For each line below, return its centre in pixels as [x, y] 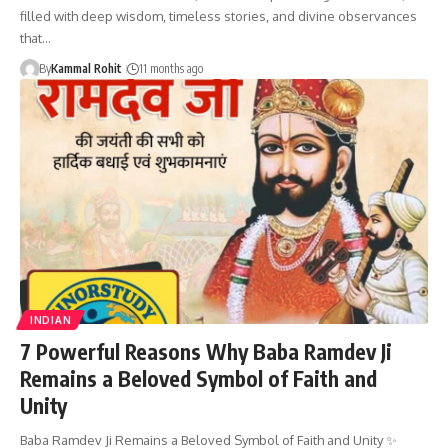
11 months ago [170, 69]
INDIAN [51, 319]
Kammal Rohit [86, 69]
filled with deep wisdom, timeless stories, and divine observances [218, 16]
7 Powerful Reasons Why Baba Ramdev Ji [206, 351]
